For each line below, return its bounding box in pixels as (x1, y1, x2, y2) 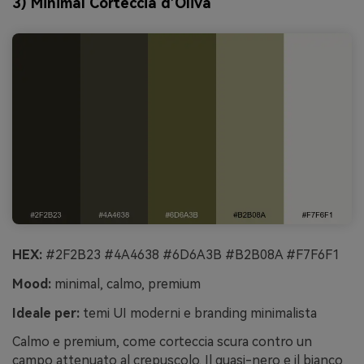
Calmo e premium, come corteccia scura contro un (12, 334, 312, 350)
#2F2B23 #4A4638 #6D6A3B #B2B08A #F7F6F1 (42, 246, 340, 262)
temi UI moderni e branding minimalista (80, 305, 317, 321)
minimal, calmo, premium (51, 275, 201, 292)
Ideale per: (12, 305, 80, 321)
